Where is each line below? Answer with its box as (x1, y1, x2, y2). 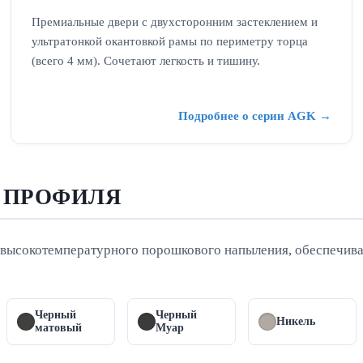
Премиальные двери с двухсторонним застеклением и (31, 15, 318, 29)
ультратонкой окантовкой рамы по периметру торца (31, 34, 308, 49)
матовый (34, 322, 82, 335)
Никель (276, 315, 316, 328)
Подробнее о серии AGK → (178, 109, 332, 123)
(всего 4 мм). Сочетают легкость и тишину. (31, 53, 260, 68)
